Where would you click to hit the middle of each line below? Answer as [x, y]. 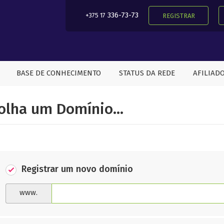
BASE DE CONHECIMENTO [59, 73]
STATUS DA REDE [147, 73]
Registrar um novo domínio [77, 169]
